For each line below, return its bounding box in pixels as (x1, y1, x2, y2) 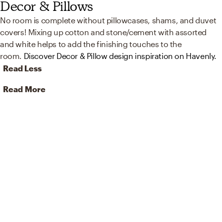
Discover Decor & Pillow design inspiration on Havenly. (23, 51, 217, 61)
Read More (3, 84, 46, 94)
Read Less (3, 63, 42, 73)
